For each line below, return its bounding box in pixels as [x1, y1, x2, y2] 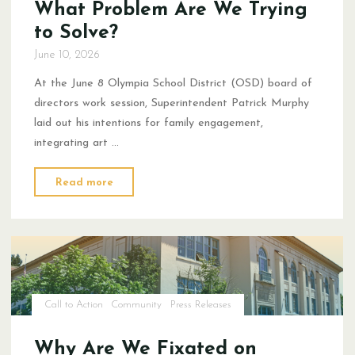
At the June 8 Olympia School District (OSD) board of [34, 77, 313, 90]
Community [111, 299, 162, 310]
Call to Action [44, 299, 104, 310]
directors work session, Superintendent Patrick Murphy [34, 97, 310, 109]
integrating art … [34, 136, 120, 149]
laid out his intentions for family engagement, [34, 116, 264, 129]
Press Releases [170, 299, 232, 310]
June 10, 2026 [34, 48, 101, 61]
